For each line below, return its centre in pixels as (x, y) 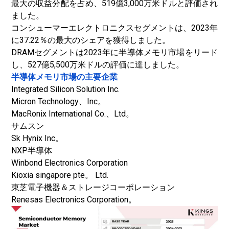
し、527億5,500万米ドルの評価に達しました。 (98, 65)
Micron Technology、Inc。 (59, 101)
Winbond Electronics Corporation (70, 163)
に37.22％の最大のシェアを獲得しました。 (91, 40)
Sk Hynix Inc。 (37, 138)
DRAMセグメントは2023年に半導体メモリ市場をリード (114, 52)
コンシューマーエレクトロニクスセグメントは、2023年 (114, 28)
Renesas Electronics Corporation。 (74, 200)
